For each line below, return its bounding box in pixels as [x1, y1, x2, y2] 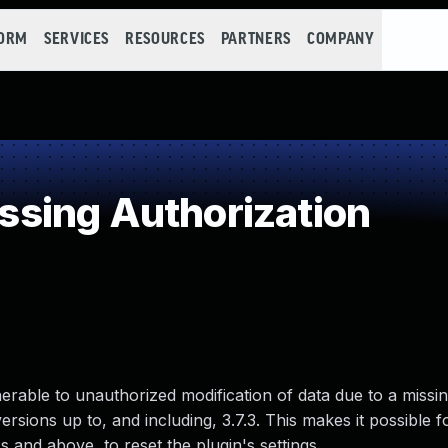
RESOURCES [125, 31, 205, 48]
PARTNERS [220, 31, 291, 48]
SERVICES [43, 31, 110, 48]
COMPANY [306, 31, 375, 48]
